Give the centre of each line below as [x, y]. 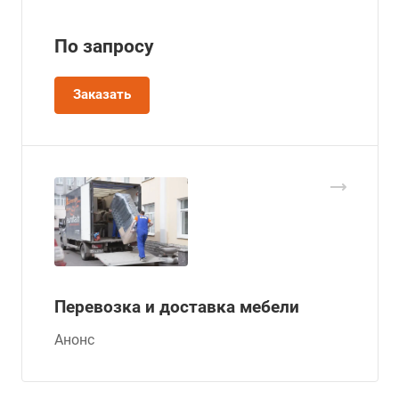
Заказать [102, 94]
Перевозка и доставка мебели [177, 306]
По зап [84, 46]
